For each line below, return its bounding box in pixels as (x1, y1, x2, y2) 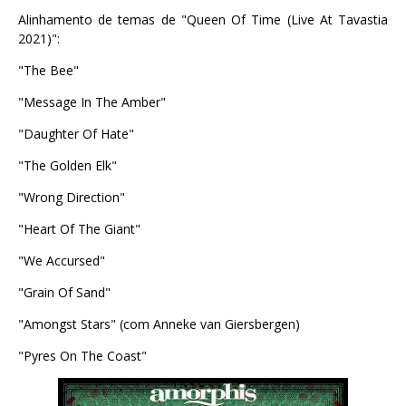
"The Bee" (18, 62, 79, 79)
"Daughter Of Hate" (18, 125, 134, 142)
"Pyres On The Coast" (18, 347, 147, 364)
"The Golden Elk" (18, 157, 117, 174)
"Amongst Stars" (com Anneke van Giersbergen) (18, 315, 300, 333)
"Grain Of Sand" (18, 284, 111, 301)
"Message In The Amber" (18, 93, 166, 111)
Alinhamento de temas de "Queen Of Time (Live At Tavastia (18, 11, 388, 28)
